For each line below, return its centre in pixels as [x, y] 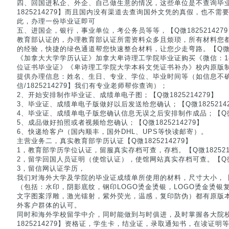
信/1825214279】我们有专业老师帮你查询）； [92, 86]
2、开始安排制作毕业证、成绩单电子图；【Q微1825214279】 [117, 95]
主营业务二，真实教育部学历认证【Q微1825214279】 [105, 141]
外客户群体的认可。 [49, 205]
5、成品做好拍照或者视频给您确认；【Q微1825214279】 [110, 122]
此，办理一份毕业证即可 [56, 21]
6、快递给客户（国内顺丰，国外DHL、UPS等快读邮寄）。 [112, 132]
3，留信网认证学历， [51, 168]
